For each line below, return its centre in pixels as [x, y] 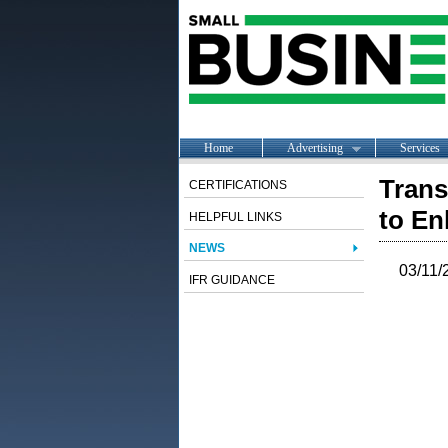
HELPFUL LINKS [235, 217]
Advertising [314, 147]
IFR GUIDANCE [231, 280]
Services [419, 147]
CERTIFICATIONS [237, 185]
